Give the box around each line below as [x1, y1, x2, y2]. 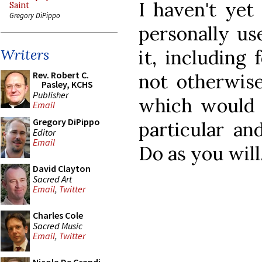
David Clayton [33, 163, 91, 174]
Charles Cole [33, 209, 83, 221]
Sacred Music [33, 219, 82, 232]
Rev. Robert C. [33, 69, 89, 81]
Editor [33, 126, 56, 138]
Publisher [33, 88, 68, 101]
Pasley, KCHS [42, 78, 93, 90]
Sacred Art [33, 173, 72, 185]
